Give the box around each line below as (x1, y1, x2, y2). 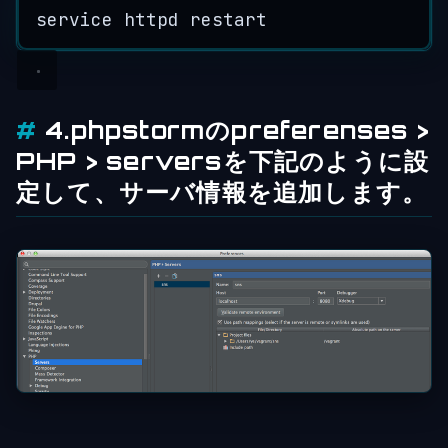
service (36, 7, 114, 31)
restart (190, 7, 268, 31)
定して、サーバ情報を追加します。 (16, 176, 428, 207)
